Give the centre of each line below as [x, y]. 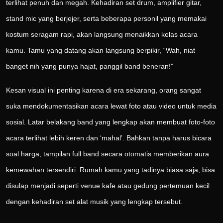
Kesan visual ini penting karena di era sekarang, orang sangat [104, 90]
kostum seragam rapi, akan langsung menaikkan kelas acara [102, 35]
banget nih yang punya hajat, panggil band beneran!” [90, 66]
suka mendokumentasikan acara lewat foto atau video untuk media [111, 106]
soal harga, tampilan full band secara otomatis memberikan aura [108, 154]
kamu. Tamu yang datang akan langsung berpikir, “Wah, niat [101, 51]
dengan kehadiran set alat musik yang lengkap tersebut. [94, 202]
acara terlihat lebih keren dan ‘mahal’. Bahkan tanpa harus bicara [109, 138]
